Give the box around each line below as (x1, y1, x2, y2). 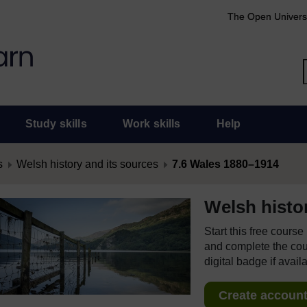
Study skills (25, 118, 87, 130)
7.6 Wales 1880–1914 (172, 158, 279, 170)
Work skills (122, 118, 181, 130)
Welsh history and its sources (16, 158, 158, 170)
